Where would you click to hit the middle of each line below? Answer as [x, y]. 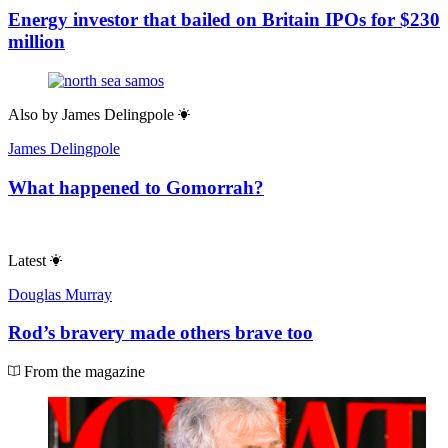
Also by [33, 115]
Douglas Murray [60, 294]
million [36, 42]
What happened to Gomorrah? [136, 187]
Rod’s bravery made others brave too [160, 333]
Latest [27, 260]
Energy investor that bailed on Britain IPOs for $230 [224, 20]
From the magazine [82, 372]
